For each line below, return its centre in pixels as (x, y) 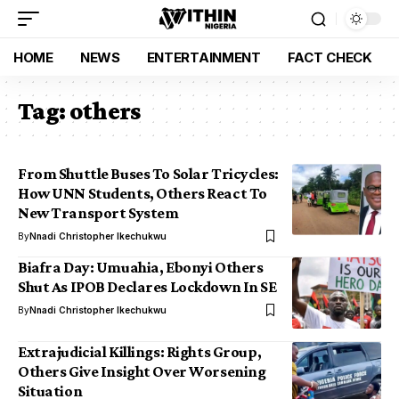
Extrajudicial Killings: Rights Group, (140, 352)
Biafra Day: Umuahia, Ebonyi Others (141, 267)
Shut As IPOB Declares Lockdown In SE (147, 287)
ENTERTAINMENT (204, 57)
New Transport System (98, 213)
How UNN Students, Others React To (142, 193)
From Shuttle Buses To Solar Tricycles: (148, 174)
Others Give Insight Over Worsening (142, 371)
